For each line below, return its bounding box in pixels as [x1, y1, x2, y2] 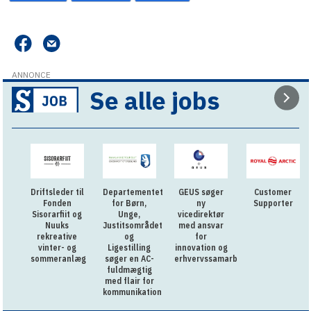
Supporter [253, 197, 293, 208]
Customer [254, 186, 292, 197]
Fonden [42, 197, 72, 208]
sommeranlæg [30, 253, 86, 264]
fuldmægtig [106, 264, 152, 275]
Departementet [102, 186, 163, 197]
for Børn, [112, 197, 147, 208]
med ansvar [178, 219, 224, 230]
